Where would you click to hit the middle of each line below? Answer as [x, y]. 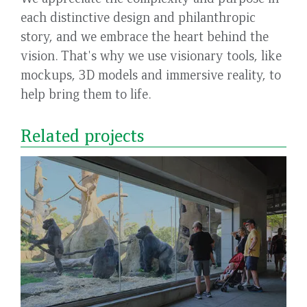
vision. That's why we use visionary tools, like [151, 54]
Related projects [82, 135]
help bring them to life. [86, 93]
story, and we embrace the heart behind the [145, 35]
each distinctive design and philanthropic [138, 16]
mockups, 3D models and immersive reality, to [151, 74]
